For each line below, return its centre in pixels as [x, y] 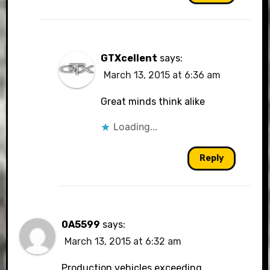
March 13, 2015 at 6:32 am [123, 241]
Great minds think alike [153, 102]
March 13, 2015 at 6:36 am [162, 75]
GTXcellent [129, 58]
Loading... [136, 127]
